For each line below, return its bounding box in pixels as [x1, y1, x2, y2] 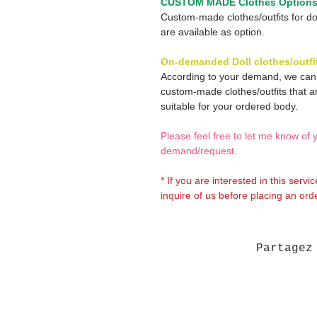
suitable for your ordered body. [161, 100, 298, 112]
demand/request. [161, 145, 237, 156]
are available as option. [161, 26, 265, 38]
